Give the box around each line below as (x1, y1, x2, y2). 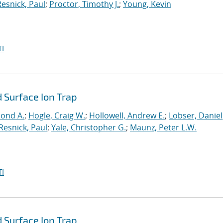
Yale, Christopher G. (51, 122, 126, 133)
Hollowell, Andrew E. (89, 110, 165, 121)
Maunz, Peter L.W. (130, 122, 197, 133)
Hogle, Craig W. (28, 110, 85, 121)
